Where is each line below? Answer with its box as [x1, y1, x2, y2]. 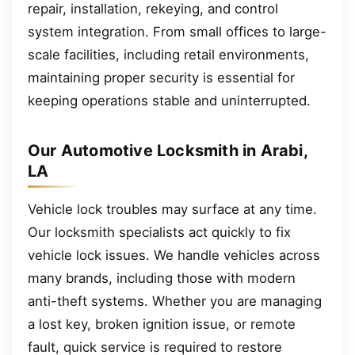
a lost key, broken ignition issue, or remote [28, 315, 296, 332]
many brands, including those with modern [28, 269, 296, 286]
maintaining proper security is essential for [28, 69, 295, 86]
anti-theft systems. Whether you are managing [28, 292, 322, 309]
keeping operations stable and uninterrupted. [28, 92, 311, 109]
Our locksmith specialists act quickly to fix [28, 223, 291, 240]
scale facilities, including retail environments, [28, 46, 309, 63]
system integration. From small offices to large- [28, 23, 326, 40]
